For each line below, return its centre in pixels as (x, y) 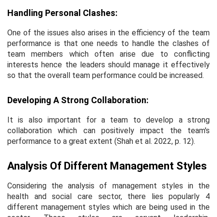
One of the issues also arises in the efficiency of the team (108, 32)
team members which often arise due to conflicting (108, 54)
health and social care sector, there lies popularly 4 (108, 196)
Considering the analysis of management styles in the (108, 186)
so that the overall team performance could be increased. (106, 75)
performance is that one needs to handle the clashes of (108, 43)
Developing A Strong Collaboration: (78, 100)
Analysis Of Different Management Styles (107, 166)
